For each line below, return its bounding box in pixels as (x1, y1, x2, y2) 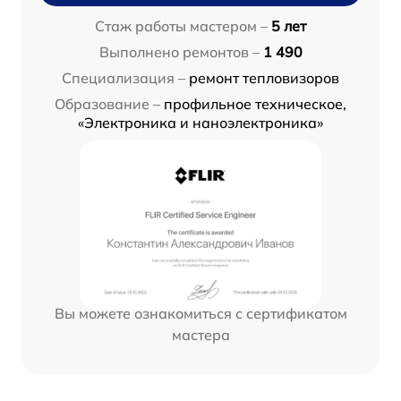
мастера (171, 326, 230, 345)
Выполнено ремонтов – (98, 43, 260, 62)
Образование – (55, 95, 160, 114)
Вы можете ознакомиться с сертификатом (54, 304, 347, 323)
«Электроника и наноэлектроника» (78, 114, 323, 132)
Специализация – (62, 69, 185, 88)
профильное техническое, (164, 95, 346, 114)
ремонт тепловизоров (189, 69, 339, 88)
